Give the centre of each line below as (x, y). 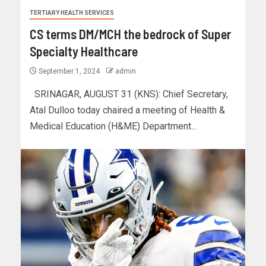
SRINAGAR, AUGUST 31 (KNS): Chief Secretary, (129, 94)
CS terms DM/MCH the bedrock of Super (130, 34)
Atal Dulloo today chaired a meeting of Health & (127, 110)
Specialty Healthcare (84, 51)
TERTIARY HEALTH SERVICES (72, 13)
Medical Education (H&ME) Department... (113, 126)
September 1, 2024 (69, 72)
